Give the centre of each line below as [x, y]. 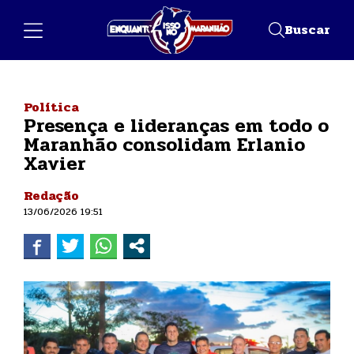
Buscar [307, 29]
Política [51, 107]
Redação [51, 195]
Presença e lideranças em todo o [176, 126]
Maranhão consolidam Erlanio [164, 145]
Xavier [55, 164]
